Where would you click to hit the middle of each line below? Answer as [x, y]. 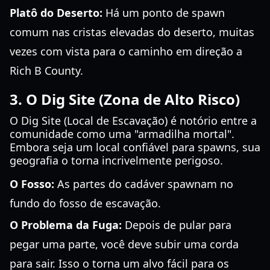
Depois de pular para [177, 225]
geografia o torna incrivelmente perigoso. [116, 160]
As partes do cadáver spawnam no [144, 184]
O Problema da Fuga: [66, 225]
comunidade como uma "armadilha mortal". [122, 134]
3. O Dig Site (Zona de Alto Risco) [125, 99]
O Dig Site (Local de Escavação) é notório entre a [133, 121]
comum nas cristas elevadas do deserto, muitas [132, 32]
